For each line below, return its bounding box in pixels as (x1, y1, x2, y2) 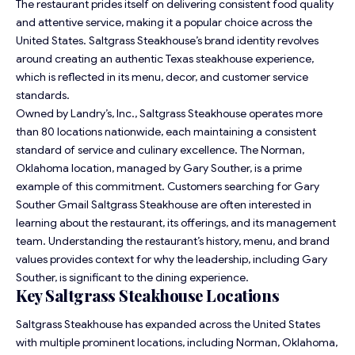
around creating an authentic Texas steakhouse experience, (16, 51, 314, 66)
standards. (16, 87, 70, 102)
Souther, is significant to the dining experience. (16, 269, 249, 284)
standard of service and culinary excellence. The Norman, (16, 142, 304, 157)
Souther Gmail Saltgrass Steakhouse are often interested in (16, 197, 311, 212)
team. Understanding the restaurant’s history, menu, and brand (16, 233, 330, 248)
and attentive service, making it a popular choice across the (16, 14, 312, 29)
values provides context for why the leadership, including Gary (16, 251, 327, 266)
